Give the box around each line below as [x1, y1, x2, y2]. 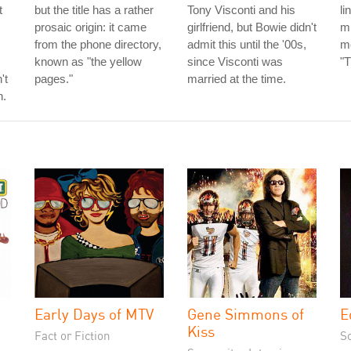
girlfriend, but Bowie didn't [187, 20, 317, 34]
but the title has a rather [34, 3, 154, 16]
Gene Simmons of [187, 305, 304, 323]
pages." [34, 72, 73, 85]
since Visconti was [187, 55, 283, 68]
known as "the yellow [34, 55, 142, 68]
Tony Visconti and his [187, 3, 295, 16]
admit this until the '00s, [187, 38, 306, 51]
